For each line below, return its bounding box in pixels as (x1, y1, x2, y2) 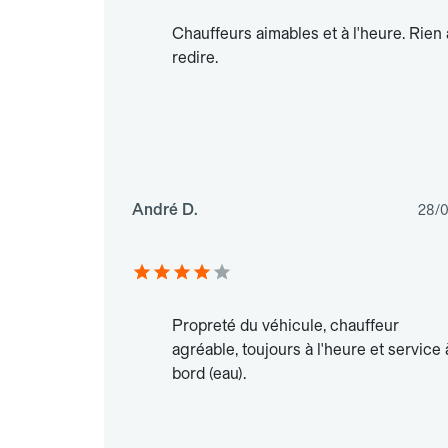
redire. (172, 48, 218, 68)
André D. (132, 200, 198, 220)
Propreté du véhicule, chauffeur (172, 316, 399, 336)
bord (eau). (172, 364, 246, 384)
